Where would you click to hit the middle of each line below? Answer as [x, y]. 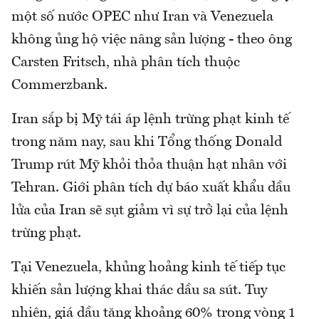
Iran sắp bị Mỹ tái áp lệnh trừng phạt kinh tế [150, 120]
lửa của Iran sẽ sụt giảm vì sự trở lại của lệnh [150, 211]
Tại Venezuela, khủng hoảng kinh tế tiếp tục [148, 268]
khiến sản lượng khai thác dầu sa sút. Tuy [139, 291]
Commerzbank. [59, 86]
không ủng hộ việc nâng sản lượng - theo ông [152, 40]
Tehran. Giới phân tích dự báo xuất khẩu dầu [151, 188]
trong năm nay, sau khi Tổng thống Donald [147, 143]
